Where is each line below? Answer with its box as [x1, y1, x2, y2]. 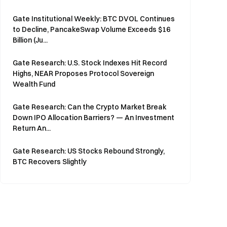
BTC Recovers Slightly [13, 157, 87, 166]
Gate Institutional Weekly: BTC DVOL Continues [13, 14, 175, 23]
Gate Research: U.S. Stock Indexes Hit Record [13, 58, 167, 67]
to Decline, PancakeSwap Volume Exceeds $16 [13, 25, 170, 34]
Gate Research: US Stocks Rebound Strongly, [13, 146, 165, 156]
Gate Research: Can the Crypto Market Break [13, 102, 167, 111]
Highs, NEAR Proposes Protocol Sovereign [13, 69, 154, 78]
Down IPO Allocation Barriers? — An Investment [13, 113, 174, 122]
